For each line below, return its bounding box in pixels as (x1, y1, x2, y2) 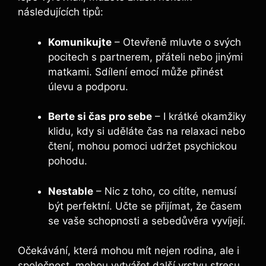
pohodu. (48, 155, 87, 167)
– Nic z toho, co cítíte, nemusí (93, 185, 236, 197)
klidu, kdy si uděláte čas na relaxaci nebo (48, 125, 245, 138)
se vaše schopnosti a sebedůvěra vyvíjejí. (48, 214, 246, 227)
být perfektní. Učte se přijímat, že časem (48, 199, 242, 212)
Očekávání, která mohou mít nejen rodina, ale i (18, 245, 239, 257)
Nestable (48, 185, 93, 197)
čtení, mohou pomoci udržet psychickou (48, 140, 237, 153)
